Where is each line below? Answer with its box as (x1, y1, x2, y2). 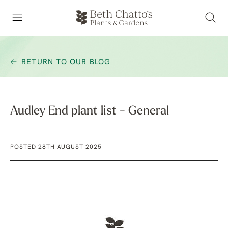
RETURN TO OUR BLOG (21, 59, 111, 66)
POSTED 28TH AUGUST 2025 (10, 144, 102, 150)
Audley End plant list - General (10, 105, 169, 118)
